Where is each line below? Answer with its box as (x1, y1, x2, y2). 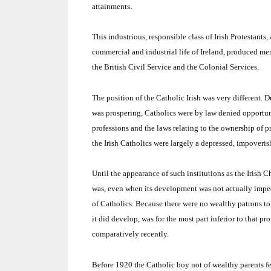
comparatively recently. (92, 229, 169, 239)
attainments (92, 1, 130, 11)
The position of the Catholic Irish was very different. (92, 93, 263, 102)
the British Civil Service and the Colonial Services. (92, 62, 259, 72)
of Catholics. (92, 199, 134, 209)
